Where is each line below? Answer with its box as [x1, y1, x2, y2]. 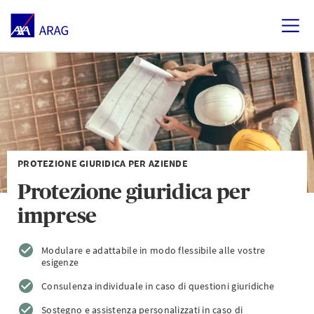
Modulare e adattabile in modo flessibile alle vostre [41, 244, 266, 257]
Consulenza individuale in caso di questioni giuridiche [41, 280, 275, 292]
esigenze [41, 256, 79, 268]
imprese [18, 204, 97, 227]
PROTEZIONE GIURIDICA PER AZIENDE [18, 157, 188, 170]
